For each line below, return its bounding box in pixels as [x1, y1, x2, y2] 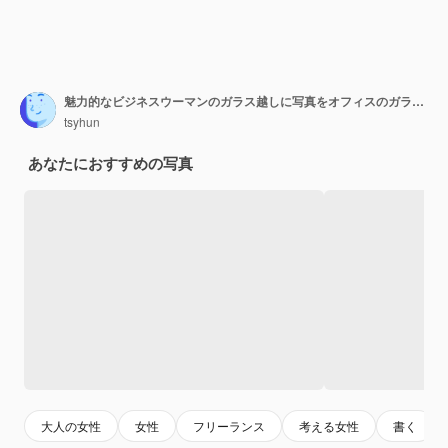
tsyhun [64, 113, 100, 131]
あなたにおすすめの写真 [28, 151, 193, 174]
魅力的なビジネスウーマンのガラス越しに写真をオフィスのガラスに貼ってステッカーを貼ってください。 [412, 92, 424, 111]
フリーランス [193, 417, 265, 435]
